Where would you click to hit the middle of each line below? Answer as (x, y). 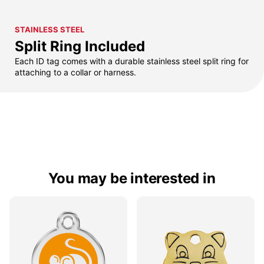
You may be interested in (132, 178)
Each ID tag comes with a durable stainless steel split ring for (132, 61)
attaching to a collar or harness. (75, 72)
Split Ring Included (80, 46)
